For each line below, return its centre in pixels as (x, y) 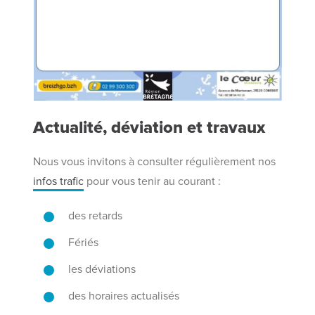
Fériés (84, 243)
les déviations (102, 269)
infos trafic (59, 181)
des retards (96, 216)
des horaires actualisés (124, 296)
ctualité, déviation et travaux (155, 128)
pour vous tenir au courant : (153, 181)
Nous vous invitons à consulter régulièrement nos (156, 162)
